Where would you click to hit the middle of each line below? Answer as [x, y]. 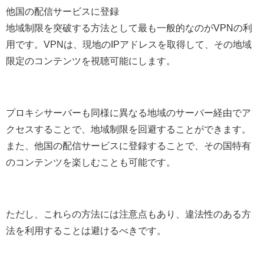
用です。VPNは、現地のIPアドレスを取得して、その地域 [129, 44]
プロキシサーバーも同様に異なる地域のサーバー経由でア [128, 112]
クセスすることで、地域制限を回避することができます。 [128, 129]
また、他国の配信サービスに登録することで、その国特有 [128, 145]
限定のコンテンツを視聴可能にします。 [91, 60]
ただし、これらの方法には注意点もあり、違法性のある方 [128, 214]
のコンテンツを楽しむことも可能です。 [91, 162]
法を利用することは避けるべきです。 [86, 230]
